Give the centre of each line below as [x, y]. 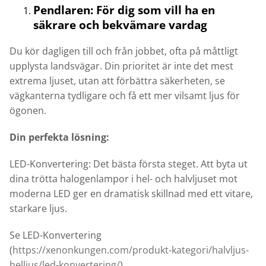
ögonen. [28, 111]
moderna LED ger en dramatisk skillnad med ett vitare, [131, 194]
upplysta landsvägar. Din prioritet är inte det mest [121, 66]
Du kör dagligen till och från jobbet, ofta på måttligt [124, 51]
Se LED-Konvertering [56, 235]
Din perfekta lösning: [59, 137]
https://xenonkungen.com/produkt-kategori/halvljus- [131, 250]
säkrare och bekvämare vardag [120, 25]
